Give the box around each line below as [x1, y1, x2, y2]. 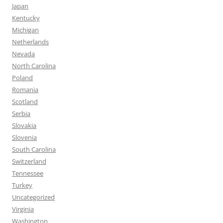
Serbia [12, 109, 30, 118]
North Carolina [12, 61, 56, 70]
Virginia [12, 205, 34, 214]
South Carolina [12, 145, 56, 154]
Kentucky [12, 13, 40, 22]
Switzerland [12, 157, 46, 166]
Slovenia [12, 133, 37, 142]
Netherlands [12, 37, 49, 46]
